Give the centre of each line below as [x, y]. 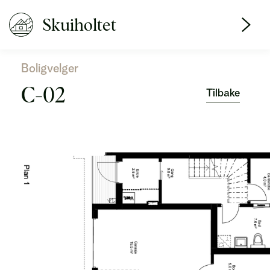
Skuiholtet [79, 24]
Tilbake [223, 93]
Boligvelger [50, 68]
